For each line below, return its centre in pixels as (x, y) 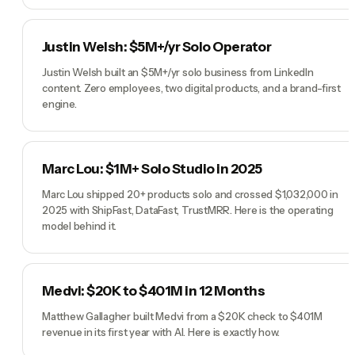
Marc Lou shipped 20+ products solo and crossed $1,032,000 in (190, 195)
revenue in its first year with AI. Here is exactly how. (161, 332)
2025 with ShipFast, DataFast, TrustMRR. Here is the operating (188, 210)
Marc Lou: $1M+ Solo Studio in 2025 (152, 169)
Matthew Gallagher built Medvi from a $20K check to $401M (182, 317)
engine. (59, 104)
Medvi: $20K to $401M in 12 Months (154, 291)
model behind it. (80, 226)
